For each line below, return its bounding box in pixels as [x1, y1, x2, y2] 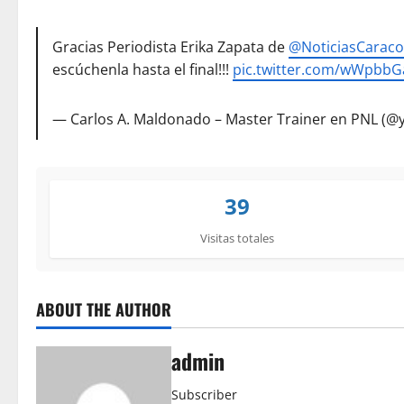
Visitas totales [200, 230, 275, 246]
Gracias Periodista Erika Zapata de [52, 37, 289, 57]
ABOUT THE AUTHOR [36, 298, 171, 321]
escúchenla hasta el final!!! [52, 60, 234, 79]
